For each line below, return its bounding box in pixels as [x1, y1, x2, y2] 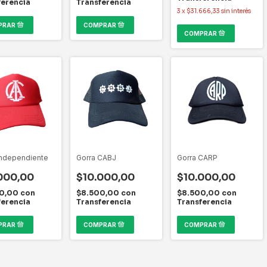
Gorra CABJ [76, 153, 116, 162]
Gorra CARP [177, 153, 218, 162]
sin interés [221, 7, 251, 15]
